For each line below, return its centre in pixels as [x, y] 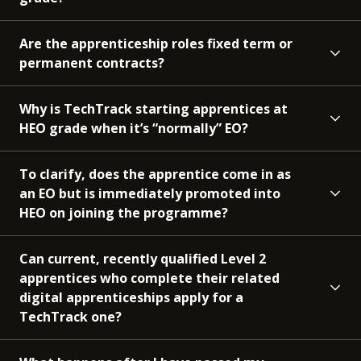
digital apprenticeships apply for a [131, 297]
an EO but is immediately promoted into [150, 193]
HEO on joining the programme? [124, 212]
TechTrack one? [71, 316]
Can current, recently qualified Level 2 [143, 258]
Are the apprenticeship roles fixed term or [156, 43]
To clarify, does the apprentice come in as [155, 174]
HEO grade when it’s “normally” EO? [134, 128]
